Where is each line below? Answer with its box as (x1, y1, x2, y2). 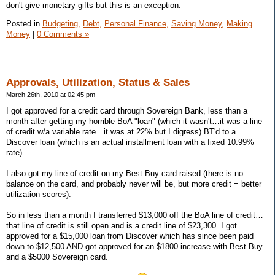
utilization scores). (6, 190, 71, 199)
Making (227, 18, 252, 28)
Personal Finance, (104, 18, 169, 28)
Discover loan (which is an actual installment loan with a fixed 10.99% (6, 137, 254, 147)
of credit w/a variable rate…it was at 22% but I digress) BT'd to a (6, 127, 236, 137)
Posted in (6, 18, 42, 28)
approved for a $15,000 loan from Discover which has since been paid (6, 231, 254, 241)
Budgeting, (42, 18, 80, 28)
